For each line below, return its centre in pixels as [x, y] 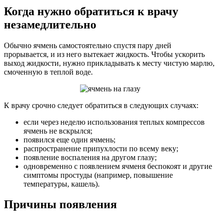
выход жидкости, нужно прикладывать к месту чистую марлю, [109, 63]
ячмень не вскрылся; [58, 131]
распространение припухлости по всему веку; [101, 148]
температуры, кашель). [62, 184]
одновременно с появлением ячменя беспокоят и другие [118, 166]
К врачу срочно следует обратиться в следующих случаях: [101, 105]
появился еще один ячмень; [69, 139]
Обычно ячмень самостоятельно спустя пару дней [88, 45]
